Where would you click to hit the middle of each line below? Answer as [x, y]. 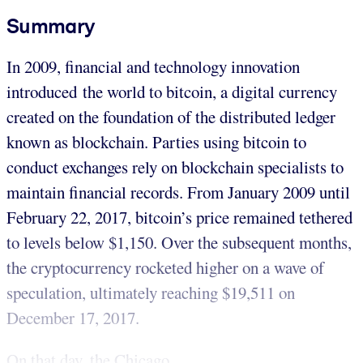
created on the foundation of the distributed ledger [171, 117]
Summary [51, 26]
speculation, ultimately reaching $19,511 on [151, 293]
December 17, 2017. [73, 318]
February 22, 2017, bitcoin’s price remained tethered [179, 218]
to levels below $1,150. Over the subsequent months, [179, 243]
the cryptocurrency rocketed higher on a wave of [165, 268]
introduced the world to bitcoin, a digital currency [172, 92]
